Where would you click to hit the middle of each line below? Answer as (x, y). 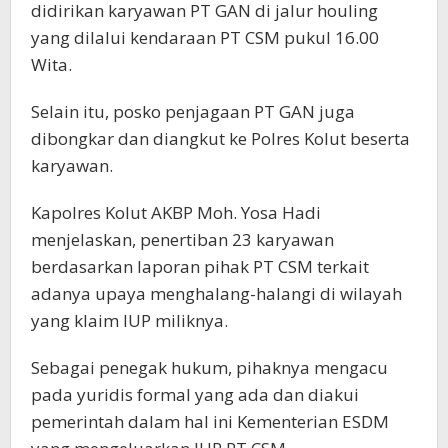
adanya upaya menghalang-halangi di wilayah (216, 293)
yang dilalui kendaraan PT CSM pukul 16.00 (205, 37)
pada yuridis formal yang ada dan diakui (195, 394)
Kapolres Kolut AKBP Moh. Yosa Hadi (176, 212)
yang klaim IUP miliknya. (129, 320)
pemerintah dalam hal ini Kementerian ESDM (210, 421)
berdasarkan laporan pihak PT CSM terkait (200, 266)
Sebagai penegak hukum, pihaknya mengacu (209, 367)
